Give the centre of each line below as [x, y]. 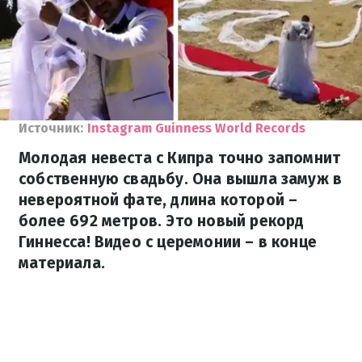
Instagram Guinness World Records [196, 128]
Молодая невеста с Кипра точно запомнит [180, 158]
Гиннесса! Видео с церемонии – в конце [168, 242]
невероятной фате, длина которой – [158, 200]
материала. [62, 263]
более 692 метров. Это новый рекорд [162, 221]
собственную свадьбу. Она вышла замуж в [181, 179]
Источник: [51, 128]
